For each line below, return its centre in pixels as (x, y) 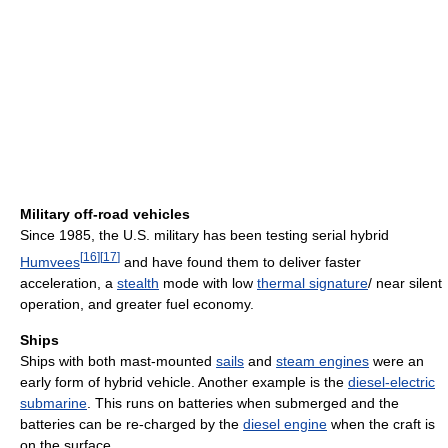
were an (396, 360)
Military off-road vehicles (105, 214)
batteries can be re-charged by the (131, 423)
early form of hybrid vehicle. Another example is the (184, 381)
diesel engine (285, 423)
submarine (53, 402)
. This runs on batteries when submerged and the (243, 402)
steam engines (322, 360)
